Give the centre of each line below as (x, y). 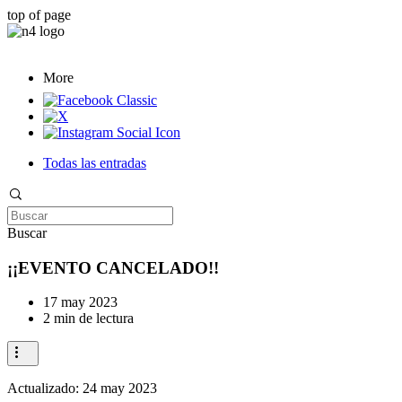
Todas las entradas (95, 163)
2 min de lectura (88, 319)
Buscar (27, 233)
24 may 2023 (120, 389)
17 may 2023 (80, 302)
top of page (39, 15)
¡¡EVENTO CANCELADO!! (113, 267)
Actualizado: (45, 389)
